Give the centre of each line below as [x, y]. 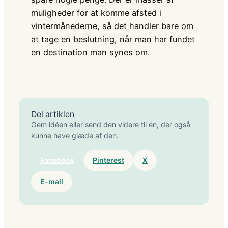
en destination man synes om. [90, 52]
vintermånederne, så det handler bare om [112, 26]
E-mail [51, 181]
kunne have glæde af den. [75, 135]
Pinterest [108, 160]
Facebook [57, 160]
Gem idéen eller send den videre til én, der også [110, 124]
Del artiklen [52, 114]
